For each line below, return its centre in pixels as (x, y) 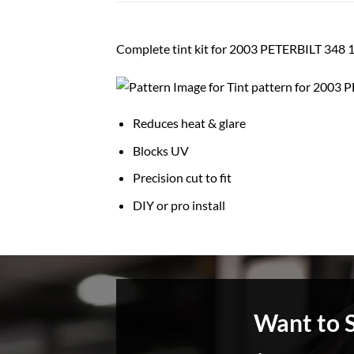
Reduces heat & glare (189, 123)
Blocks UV (160, 150)
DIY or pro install (179, 205)
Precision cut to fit (182, 178)
